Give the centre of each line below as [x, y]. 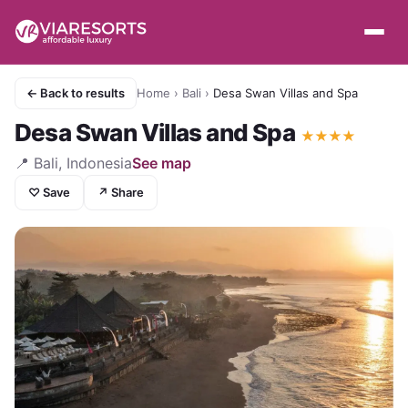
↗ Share [121, 192]
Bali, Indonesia [83, 163]
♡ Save [49, 192]
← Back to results [76, 93]
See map [162, 163]
